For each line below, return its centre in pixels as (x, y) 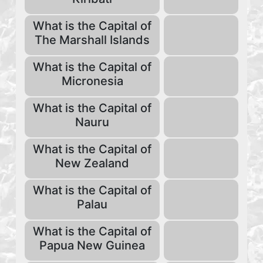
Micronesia (92, 81)
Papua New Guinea (92, 245)
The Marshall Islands (92, 40)
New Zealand (92, 163)
